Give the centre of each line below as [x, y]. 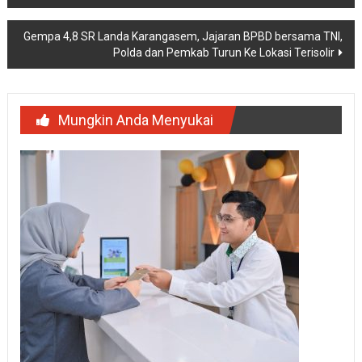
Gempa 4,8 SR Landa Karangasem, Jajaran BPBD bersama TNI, [183, 37]
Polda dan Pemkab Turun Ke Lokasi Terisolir [224, 53]
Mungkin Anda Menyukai [135, 120]
